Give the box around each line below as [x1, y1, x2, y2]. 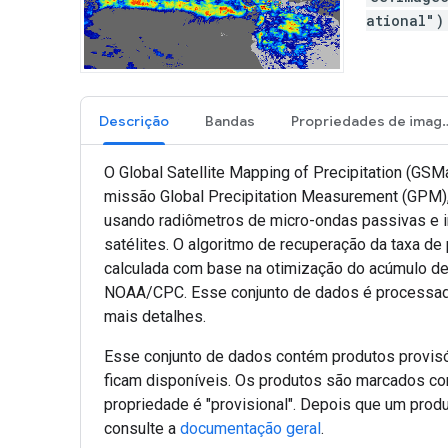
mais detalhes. [104, 306, 206, 326]
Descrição [99, 111, 169, 130]
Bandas [205, 111, 255, 130]
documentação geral [180, 418, 321, 438]
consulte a [104, 418, 180, 438]
